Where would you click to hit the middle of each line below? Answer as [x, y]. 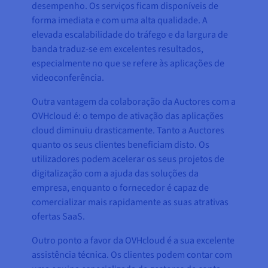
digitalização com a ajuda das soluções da [115, 173]
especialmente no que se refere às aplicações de [128, 63]
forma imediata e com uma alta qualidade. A [120, 20]
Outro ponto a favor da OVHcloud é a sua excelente [133, 240]
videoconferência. [68, 77]
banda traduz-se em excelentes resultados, [118, 49]
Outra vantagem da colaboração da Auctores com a [134, 101]
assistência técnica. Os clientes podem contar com [132, 255]
